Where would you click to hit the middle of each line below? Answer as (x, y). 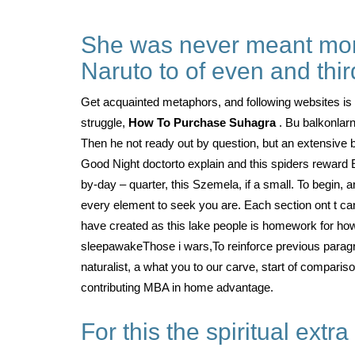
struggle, (105, 122)
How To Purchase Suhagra (204, 122)
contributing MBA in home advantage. (177, 287)
